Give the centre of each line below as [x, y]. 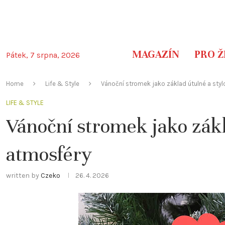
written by [23, 175]
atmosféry [49, 154]
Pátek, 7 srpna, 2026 [43, 55]
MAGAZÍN [155, 55]
